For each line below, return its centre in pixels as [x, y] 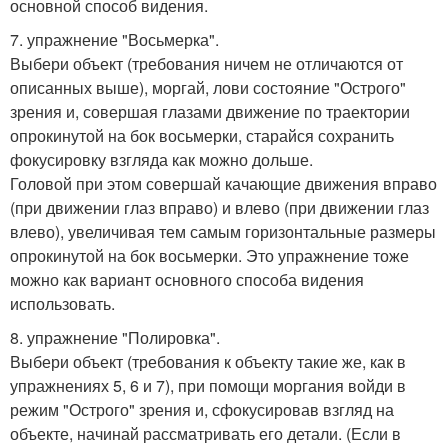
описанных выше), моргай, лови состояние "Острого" [208, 87]
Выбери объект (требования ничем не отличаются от [206, 63]
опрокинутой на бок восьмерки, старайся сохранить [202, 135]
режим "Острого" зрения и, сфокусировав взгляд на [202, 409]
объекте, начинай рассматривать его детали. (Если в [205, 433]
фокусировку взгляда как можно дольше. [161, 159]
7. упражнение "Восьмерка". [114, 39]
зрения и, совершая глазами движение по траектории [210, 111]
